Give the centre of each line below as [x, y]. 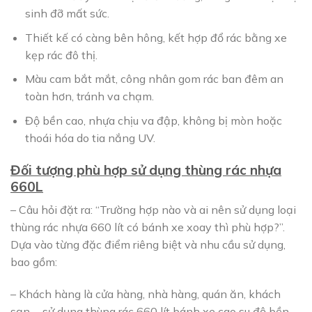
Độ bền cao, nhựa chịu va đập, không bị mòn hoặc [153, 120]
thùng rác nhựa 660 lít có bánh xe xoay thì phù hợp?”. [148, 227]
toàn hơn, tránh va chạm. [89, 96]
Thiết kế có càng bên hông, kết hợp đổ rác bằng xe [156, 37]
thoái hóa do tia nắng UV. [90, 138]
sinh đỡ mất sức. [67, 14]
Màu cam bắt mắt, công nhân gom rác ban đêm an [154, 79]
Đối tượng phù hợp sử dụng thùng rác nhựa [146, 170]
